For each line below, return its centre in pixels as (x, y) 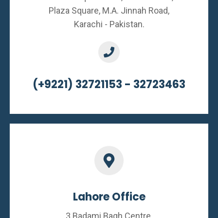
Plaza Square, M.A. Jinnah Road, (109, 10)
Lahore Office (109, 197)
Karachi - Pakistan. (109, 24)
